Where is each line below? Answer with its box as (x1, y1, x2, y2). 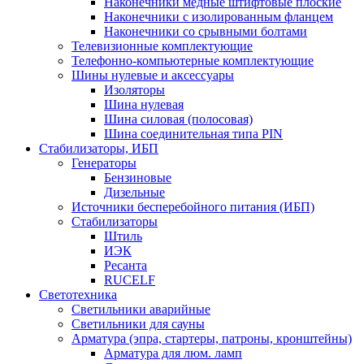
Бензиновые (104, 170, 171, 184)
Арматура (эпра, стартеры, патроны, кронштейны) (71, 331, 352, 345)
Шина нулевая (104, 97, 184, 111)
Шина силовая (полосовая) (104, 111, 253, 126)
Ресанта (104, 258, 147, 272)
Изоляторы (104, 82, 165, 97)
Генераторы (71, 155, 136, 170)
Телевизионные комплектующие (71, 38, 253, 53)
